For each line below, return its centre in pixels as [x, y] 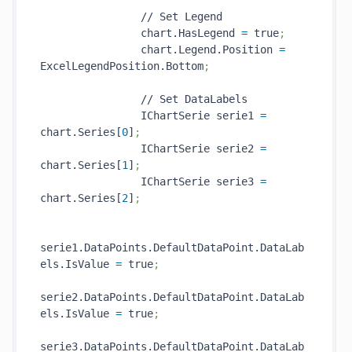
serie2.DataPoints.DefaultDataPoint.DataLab [172, 297]
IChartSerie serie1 [150, 115]
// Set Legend [131, 16]
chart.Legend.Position [159, 49]
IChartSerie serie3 [150, 181]
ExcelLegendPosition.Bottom [122, 66]
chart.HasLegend [141, 33]
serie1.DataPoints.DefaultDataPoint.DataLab [172, 247]
